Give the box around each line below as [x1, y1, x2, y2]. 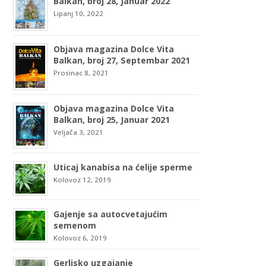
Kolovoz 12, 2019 [53, 175, 112, 184]
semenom [53, 219, 97, 231]
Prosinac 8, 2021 [53, 68, 109, 78]
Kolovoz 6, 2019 [53, 233, 107, 242]
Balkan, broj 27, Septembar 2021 [53, 55, 191, 66]
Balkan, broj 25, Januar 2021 [53, 114, 170, 125]
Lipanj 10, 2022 [53, 8, 104, 18]
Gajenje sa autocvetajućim [53, 208, 168, 220]
